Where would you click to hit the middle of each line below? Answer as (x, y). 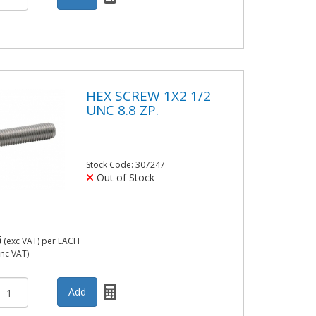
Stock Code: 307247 (125, 165)
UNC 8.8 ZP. (122, 110)
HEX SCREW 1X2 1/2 (148, 96)
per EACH (61, 241)
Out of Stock (124, 178)
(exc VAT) (22, 241)
